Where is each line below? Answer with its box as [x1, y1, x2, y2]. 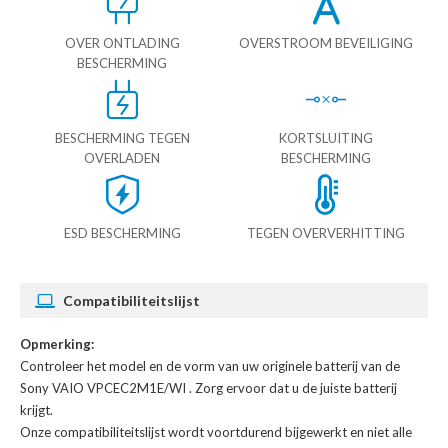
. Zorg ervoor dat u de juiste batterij [189, 380, 397, 397]
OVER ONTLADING [64, 35, 180, 52]
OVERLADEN [84, 150, 160, 167]
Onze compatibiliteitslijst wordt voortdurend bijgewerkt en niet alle [20, 424, 412, 441]
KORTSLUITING [279, 130, 373, 147]
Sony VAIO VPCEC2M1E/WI [20, 380, 189, 397]
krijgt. [20, 402, 53, 419]
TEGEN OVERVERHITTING [247, 225, 405, 242]
